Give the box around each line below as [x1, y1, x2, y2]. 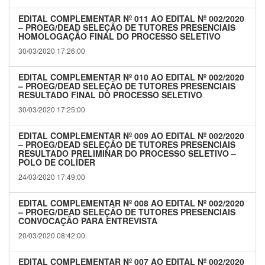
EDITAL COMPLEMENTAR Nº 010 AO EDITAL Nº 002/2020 [18, 71, 244, 83]
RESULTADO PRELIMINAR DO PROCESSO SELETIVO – [18, 147, 236, 160]
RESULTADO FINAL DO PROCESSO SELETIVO [18, 89, 202, 101]
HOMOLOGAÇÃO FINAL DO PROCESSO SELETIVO [18, 30, 221, 43]
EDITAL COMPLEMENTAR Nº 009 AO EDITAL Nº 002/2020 [18, 130, 244, 142]
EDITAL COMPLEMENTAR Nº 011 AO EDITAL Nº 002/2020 [18, 12, 244, 25]
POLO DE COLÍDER [18, 156, 95, 169]
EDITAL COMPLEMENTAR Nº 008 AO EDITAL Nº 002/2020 [18, 197, 244, 209]
